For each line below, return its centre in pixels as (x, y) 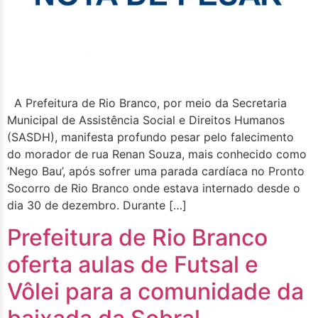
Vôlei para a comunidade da (155, 291)
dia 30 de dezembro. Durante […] (97, 205)
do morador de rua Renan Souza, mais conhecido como (157, 154)
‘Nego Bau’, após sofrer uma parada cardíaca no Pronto (156, 171)
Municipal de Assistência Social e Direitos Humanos (146, 120)
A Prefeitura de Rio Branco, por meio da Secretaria (147, 103)
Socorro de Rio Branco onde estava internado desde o (154, 188)
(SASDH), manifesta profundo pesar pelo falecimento (150, 137)
